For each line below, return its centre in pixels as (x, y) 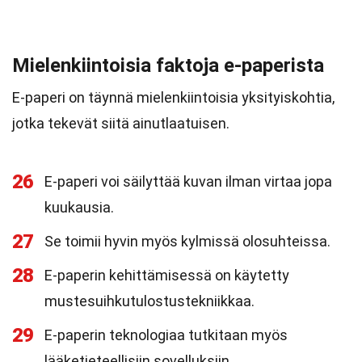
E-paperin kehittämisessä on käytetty (167, 275)
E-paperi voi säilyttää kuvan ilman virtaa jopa (188, 181)
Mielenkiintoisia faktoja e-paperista (168, 65)
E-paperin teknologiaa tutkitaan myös (166, 335)
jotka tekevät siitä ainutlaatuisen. (121, 123)
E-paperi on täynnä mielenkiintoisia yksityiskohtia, (173, 97)
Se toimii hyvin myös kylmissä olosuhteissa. (187, 241)
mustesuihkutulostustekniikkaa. (149, 301)
